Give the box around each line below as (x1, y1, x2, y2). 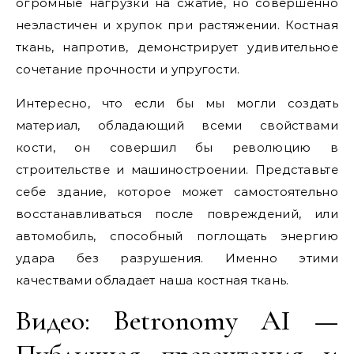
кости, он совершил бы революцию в (16, 140, 338, 155)
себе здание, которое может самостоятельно (16, 184, 338, 199)
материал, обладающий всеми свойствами (16, 118, 338, 133)
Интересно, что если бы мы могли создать (16, 96, 338, 111)
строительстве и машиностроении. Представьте (16, 162, 338, 177)
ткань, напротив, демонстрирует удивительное (16, 40, 338, 55)
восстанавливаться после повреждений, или (16, 206, 338, 221)
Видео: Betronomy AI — (16, 303, 338, 337)
